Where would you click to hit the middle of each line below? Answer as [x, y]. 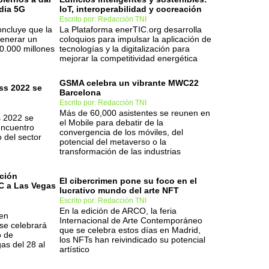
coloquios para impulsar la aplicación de [135, 39]
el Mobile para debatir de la [111, 122]
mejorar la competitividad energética [128, 58]
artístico [74, 249]
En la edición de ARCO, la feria [118, 211]
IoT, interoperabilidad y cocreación [131, 9]
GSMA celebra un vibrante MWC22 [129, 83]
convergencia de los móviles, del [121, 132]
